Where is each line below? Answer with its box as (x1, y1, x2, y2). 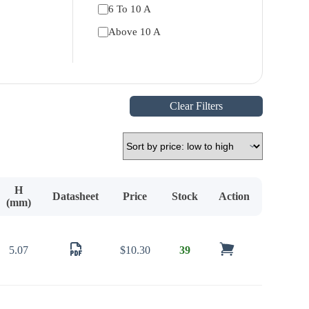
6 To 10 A (108, 3, 151, 15)
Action (219, 190, 250, 203)
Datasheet (52, 190, 99, 203)
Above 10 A (108, 26, 161, 37)
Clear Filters (169, 100, 223, 112)
